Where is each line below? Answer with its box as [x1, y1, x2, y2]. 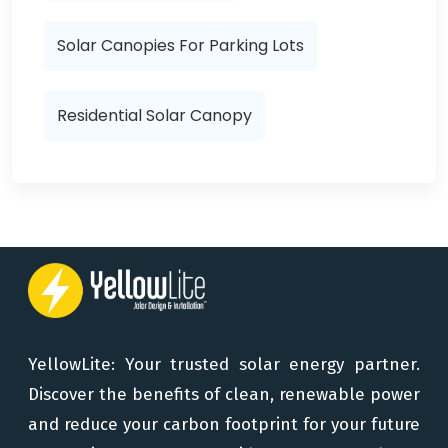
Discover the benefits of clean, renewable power [28, 384, 420, 405]
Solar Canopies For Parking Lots [57, 34, 304, 57]
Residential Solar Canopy [57, 104, 252, 127]
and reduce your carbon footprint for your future [28, 414, 420, 435]
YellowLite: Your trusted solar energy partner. [28, 354, 420, 375]
